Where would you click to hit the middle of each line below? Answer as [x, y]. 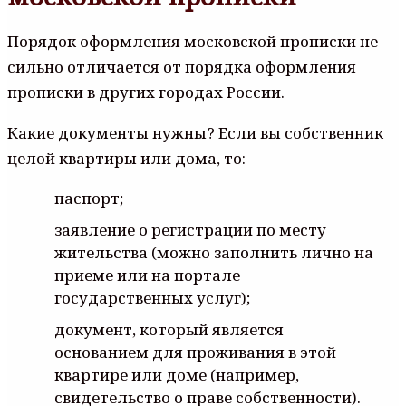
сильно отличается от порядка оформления [182, 66]
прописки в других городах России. [146, 92]
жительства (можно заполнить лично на [214, 252]
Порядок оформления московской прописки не [193, 41]
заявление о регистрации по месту [190, 229]
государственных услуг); [152, 297]
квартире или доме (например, [177, 374]
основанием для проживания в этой [195, 352]
